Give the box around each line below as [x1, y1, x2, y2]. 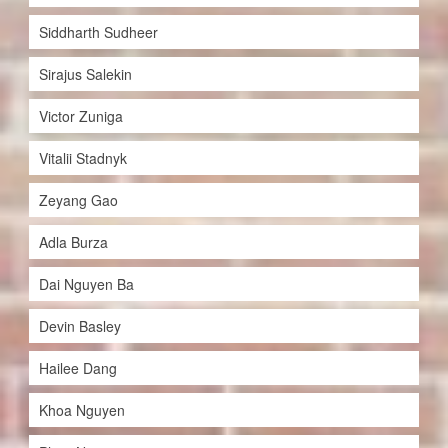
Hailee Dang [38, 358, 117, 379]
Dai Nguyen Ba [38, 274, 134, 295]
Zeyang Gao [38, 190, 118, 211]
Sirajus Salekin [38, 64, 132, 85]
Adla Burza [38, 232, 108, 253]
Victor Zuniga [38, 106, 123, 127]
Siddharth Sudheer [38, 22, 158, 43]
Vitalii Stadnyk [38, 148, 127, 169]
